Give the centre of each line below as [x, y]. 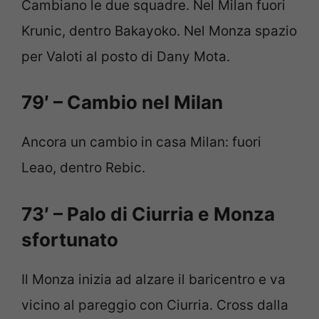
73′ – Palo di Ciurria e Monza [148, 214]
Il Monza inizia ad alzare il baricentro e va [153, 279]
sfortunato [70, 239]
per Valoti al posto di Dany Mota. [126, 56]
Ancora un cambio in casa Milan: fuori [141, 142]
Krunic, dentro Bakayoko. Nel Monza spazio [159, 31]
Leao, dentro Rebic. [83, 168]
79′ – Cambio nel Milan [122, 103]
